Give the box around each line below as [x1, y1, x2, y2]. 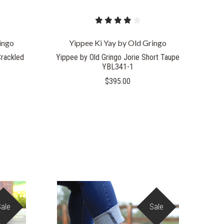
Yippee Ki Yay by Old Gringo [69, 38, 167, 48]
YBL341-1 [102, 62, 134, 72]
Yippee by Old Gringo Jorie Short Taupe [56, 52, 180, 62]
